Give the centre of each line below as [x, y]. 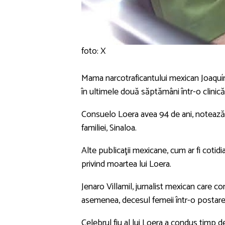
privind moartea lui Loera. [126, 164]
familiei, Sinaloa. [109, 128]
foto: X [94, 51]
